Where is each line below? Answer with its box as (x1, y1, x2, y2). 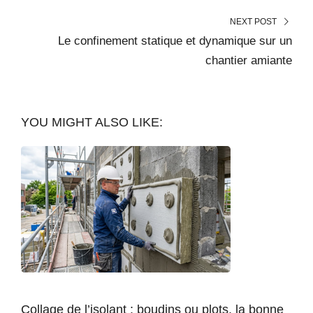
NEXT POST (230, 17, 277, 27)
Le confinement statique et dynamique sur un (58, 34, 292, 48)
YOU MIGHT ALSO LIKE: (21, 115, 163, 130)
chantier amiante (205, 54, 292, 68)
